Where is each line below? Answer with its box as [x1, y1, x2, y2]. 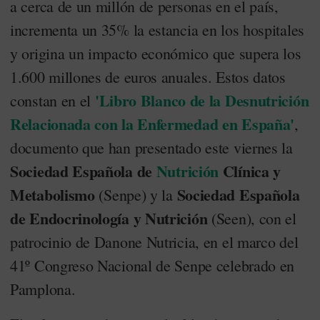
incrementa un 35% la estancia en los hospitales [10, 19, 304, 40]
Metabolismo [10, 183, 95, 206]
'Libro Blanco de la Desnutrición [91, 89, 309, 112]
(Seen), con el [207, 208, 296, 229]
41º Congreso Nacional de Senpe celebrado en [10, 255, 295, 276]
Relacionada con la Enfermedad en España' [10, 112, 295, 136]
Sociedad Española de [10, 159, 156, 183]
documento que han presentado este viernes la [10, 137, 293, 158]
